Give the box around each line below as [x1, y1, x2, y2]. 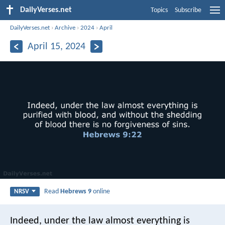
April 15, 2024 [27, 41, 85, 52]
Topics [151, 7, 168, 14]
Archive [55, 24, 76, 31]
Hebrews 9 [60, 187, 92, 195]
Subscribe [175, 7, 201, 14]
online [91, 187, 110, 195]
